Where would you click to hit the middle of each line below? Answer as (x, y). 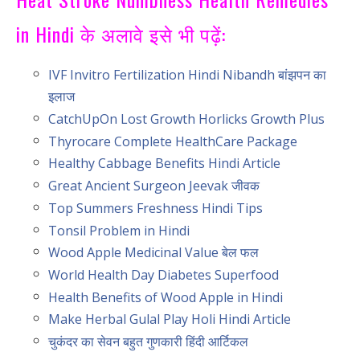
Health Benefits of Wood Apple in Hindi (166, 297)
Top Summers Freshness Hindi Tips (155, 208)
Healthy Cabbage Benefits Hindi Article (164, 164)
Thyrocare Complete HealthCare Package (173, 141)
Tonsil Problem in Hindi (119, 230)
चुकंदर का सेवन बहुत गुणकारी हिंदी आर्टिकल (148, 341)
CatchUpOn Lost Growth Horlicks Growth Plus (186, 119)
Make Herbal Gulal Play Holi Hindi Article (170, 319)
